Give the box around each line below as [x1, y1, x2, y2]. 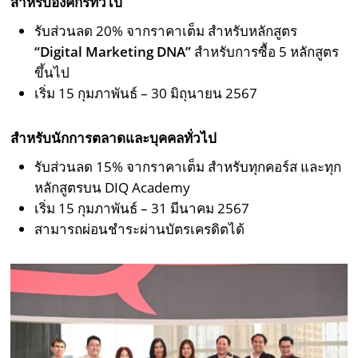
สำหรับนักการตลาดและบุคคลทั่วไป [10, 129, 217, 148]
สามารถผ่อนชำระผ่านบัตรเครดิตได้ [34, 220, 245, 239]
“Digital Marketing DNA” [34, 42, 192, 62]
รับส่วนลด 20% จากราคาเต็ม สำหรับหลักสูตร [34, 22, 298, 41]
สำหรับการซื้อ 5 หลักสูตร [194, 42, 340, 62]
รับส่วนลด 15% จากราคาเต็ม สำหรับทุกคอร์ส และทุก [34, 157, 342, 177]
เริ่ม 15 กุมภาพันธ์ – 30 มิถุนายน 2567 [34, 84, 258, 103]
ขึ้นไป [34, 63, 70, 82]
